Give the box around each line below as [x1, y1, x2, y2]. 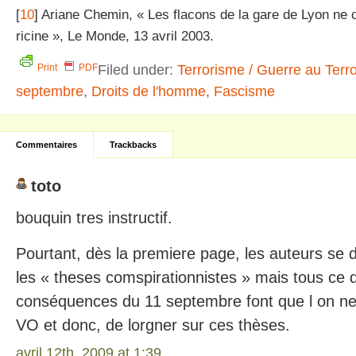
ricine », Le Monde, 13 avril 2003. [16, 29, 214, 44]
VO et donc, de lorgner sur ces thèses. [16, 316, 290, 334]
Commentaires [16, 140, 77, 149]
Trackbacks [110, 140, 157, 149]
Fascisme [214, 83, 275, 99]
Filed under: [98, 61, 177, 78]
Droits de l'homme [91, 83, 206, 99]
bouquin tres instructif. [16, 209, 172, 226]
